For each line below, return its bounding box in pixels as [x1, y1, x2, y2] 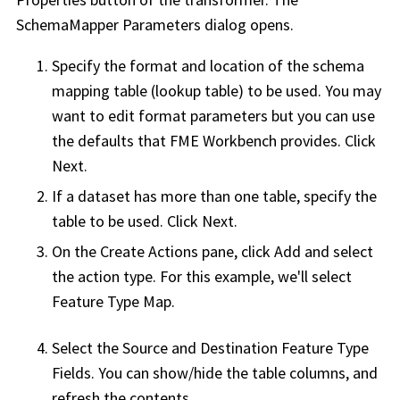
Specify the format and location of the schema [52, 55, 364, 77]
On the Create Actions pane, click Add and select [52, 241, 373, 262]
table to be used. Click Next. [52, 211, 237, 232]
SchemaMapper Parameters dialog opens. [16, 14, 294, 36]
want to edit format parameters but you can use [52, 105, 375, 127]
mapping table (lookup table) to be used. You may [52, 80, 381, 102]
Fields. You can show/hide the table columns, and [52, 362, 378, 384]
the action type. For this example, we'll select [52, 266, 352, 287]
